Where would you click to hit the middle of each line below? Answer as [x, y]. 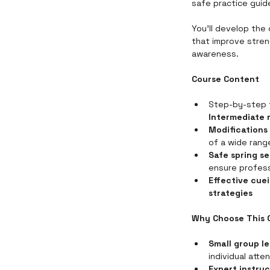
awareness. [215, 53]
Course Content [225, 79]
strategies [231, 193]
